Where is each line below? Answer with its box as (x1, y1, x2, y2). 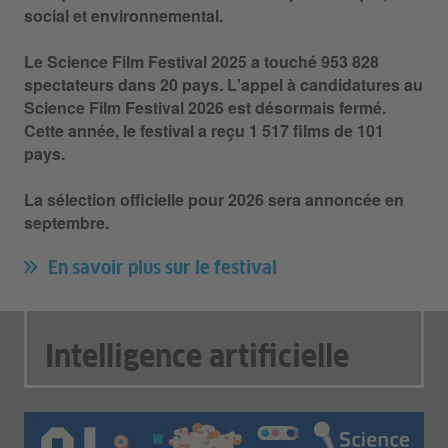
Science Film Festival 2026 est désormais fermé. (24, 96, 386, 119)
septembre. (24, 211, 109, 234)
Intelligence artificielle (45, 343, 349, 373)
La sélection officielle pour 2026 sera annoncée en (24, 188, 404, 211)
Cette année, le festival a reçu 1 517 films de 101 (24, 119, 384, 142)
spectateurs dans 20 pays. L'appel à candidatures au (24, 73, 423, 96)
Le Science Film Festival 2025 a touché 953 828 (24, 50, 379, 73)
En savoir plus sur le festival (48, 260, 277, 278)
